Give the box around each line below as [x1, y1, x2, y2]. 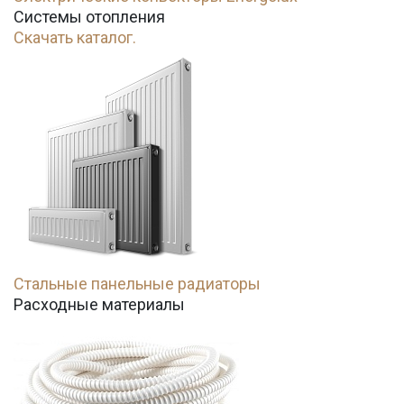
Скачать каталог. [14, 28, 136, 47]
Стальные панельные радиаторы [14, 274, 261, 293]
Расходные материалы [14, 295, 185, 314]
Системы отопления [14, 7, 165, 26]
